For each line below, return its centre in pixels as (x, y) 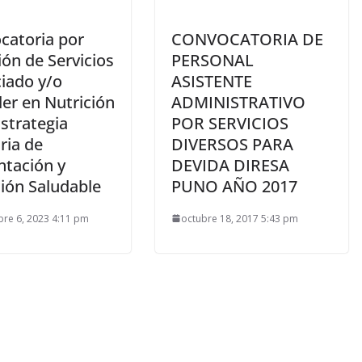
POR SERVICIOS (230, 123)
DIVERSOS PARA (232, 144)
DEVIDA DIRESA (230, 165)
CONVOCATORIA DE (247, 39)
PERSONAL (213, 60)
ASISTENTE (212, 81)
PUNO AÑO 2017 (234, 186)
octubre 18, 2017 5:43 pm (240, 218)
